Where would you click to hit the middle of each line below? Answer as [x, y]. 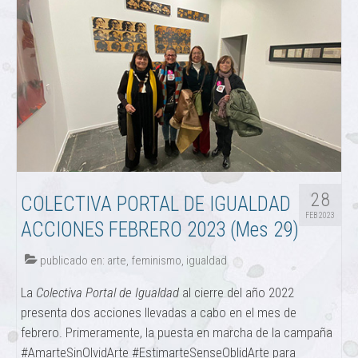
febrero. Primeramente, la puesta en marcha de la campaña [178, 333]
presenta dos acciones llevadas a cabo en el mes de [159, 313]
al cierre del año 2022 [238, 293]
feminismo [156, 261]
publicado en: [72, 261]
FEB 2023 [320, 216]
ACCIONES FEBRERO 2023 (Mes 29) [160, 230]
